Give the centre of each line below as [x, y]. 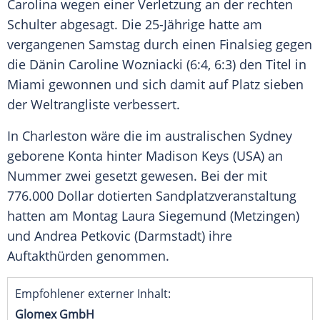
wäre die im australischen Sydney [190, 136]
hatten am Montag [64, 216]
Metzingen [265, 216]
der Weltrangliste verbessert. [94, 105]
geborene [37, 156]
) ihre [217, 236]
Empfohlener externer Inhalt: [93, 294]
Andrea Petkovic [82, 236]
